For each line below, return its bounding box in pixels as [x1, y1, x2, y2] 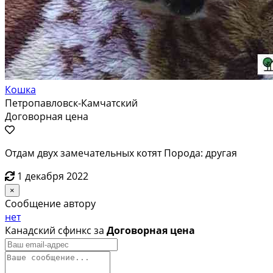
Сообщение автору [5, 196, 96, 210]
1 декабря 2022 [17, 169, 88, 183]
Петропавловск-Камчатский [5, 96, 138, 110]
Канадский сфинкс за [5, 223, 107, 237]
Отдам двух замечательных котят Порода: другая [5, 146, 237, 160]
